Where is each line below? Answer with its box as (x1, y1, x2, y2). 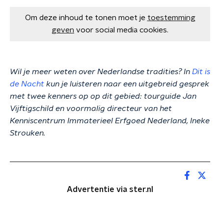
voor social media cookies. (76, 26, 168, 34)
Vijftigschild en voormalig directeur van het (10, 105, 172, 112)
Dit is (192, 68, 210, 76)
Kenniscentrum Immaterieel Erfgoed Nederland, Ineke (10, 117, 210, 125)
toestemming (147, 14, 195, 22)
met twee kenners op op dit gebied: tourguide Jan (10, 92, 196, 100)
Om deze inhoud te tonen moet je (25, 14, 145, 22)
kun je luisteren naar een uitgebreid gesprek (46, 80, 209, 88)
